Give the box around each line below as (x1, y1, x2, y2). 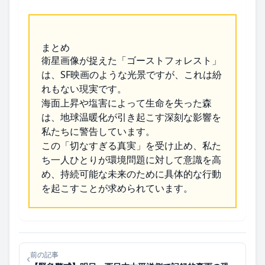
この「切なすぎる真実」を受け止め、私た (41, 139, 221, 153)
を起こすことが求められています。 (41, 182, 193, 195)
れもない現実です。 (41, 82, 127, 96)
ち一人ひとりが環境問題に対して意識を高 (41, 153, 221, 167)
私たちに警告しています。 (41, 125, 155, 138)
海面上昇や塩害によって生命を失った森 (41, 96, 212, 110)
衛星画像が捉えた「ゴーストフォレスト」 (41, 54, 221, 67)
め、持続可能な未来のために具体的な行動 (41, 167, 221, 181)
